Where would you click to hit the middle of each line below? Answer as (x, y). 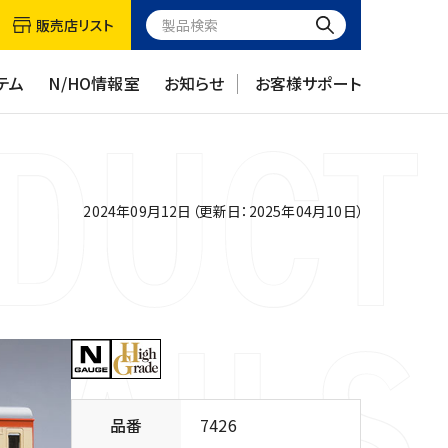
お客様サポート (307, 83)
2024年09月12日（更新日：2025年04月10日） (223, 211)
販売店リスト (75, 24)
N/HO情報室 (94, 83)
